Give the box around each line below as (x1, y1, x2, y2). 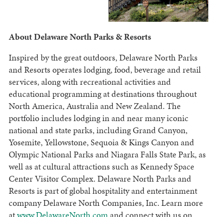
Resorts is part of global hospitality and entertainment (8, 184, 197, 197)
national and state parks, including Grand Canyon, (8, 124, 187, 136)
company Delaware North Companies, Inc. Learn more (8, 196, 203, 209)
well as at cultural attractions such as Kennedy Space (8, 160, 194, 172)
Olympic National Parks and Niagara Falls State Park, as (8, 148, 206, 160)
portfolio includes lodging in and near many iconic (8, 111, 188, 124)
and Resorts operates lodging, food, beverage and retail (8, 63, 201, 76)
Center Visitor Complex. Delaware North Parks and (8, 172, 191, 185)
